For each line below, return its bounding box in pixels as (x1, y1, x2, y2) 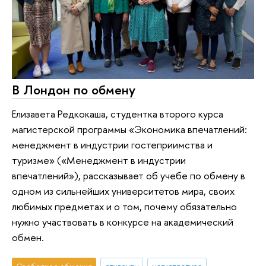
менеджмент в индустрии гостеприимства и (12, 137, 213, 151)
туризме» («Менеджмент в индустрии (12, 153, 186, 167)
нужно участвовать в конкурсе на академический (12, 214, 233, 229)
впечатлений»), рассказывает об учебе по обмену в (12, 168, 245, 182)
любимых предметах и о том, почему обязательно (12, 199, 237, 213)
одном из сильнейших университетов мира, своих (12, 183, 235, 198)
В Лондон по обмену (12, 80, 135, 99)
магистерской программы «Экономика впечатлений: (12, 122, 247, 136)
